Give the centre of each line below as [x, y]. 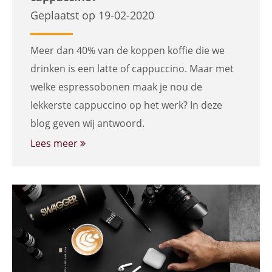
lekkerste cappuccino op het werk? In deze [126, 105]
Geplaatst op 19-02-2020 [92, 15]
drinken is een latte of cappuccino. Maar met [132, 69]
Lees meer [55, 143]
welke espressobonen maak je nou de [116, 87]
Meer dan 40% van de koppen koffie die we [127, 50]
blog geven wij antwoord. [87, 123]
